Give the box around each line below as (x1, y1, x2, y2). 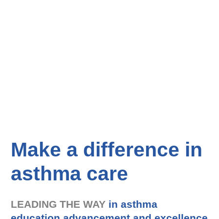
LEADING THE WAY (11, 198, 106, 210)
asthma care (11, 162, 129, 185)
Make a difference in (11, 138, 203, 161)
